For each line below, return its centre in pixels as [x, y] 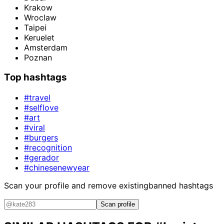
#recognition [48, 147]
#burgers [41, 137]
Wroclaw [40, 17]
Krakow [38, 7]
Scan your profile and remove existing [76, 185]
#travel [37, 97]
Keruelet [39, 37]
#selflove [41, 107]
